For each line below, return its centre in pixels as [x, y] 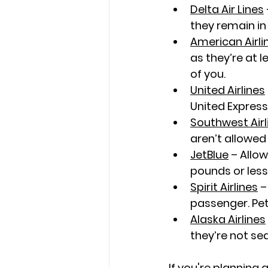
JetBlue [209, 155]
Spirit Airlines [224, 187]
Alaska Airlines [228, 219]
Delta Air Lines [227, 9]
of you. [208, 74]
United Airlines [228, 90]
